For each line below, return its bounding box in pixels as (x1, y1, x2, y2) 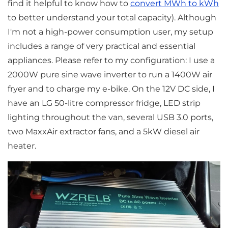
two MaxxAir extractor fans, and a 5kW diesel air (7, 126, 199, 136)
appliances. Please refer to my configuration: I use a (7, 55, 215, 65)
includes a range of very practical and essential (7, 41, 195, 51)
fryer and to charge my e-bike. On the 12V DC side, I (7, 83, 215, 94)
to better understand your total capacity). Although (7, 12, 216, 22)
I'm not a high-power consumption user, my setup (7, 26, 213, 37)
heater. (7, 140, 36, 151)
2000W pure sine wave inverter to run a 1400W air (7, 69, 212, 79)
